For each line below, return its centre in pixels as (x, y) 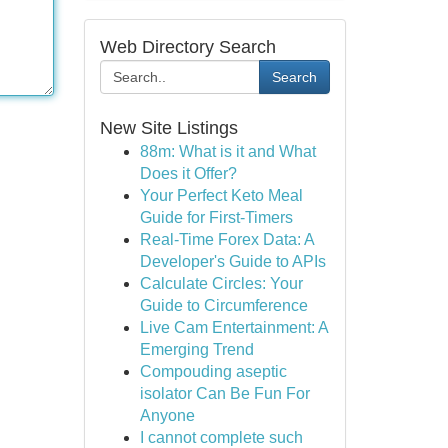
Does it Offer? (188, 173)
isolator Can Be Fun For (224, 393)
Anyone (167, 415)
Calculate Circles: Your (221, 283)
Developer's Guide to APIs (232, 261)
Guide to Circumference (223, 305)
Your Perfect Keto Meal (221, 195)
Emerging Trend (196, 349)
